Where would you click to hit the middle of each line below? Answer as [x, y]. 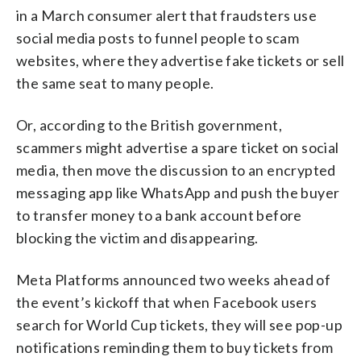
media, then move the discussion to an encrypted [176, 170]
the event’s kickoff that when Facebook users [167, 302]
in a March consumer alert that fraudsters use [166, 15]
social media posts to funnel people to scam [158, 37]
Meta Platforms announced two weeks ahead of [174, 279]
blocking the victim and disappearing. [137, 237]
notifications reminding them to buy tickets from [175, 347]
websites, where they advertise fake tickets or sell [180, 60]
